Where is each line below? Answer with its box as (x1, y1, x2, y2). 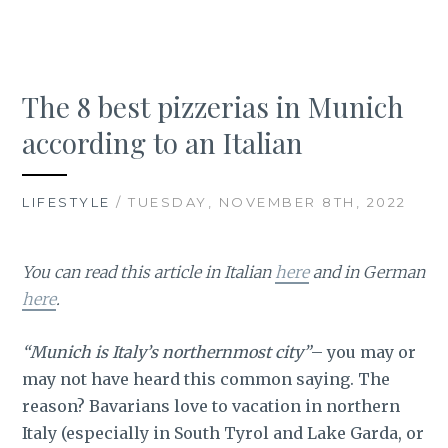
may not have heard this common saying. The (22, 368, 391, 389)
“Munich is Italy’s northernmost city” (22, 341, 312, 362)
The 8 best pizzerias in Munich (22, 88, 405, 126)
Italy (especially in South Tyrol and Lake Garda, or (22, 422, 425, 443)
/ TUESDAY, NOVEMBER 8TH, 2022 (110, 194, 407, 211)
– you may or (311, 341, 417, 362)
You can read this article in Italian (22, 262, 276, 283)
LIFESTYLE (22, 194, 111, 211)
